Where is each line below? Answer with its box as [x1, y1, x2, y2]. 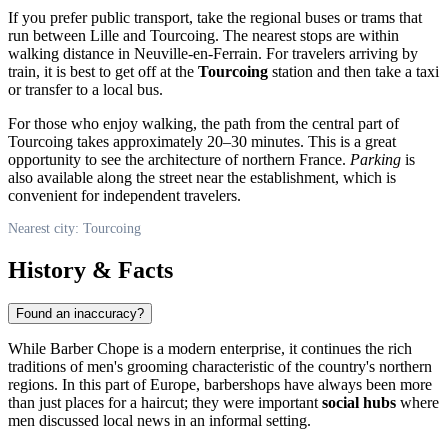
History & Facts [8, 256, 173, 283]
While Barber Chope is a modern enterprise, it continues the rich [8, 340, 412, 358]
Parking [350, 150, 401, 168]
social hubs [322, 394, 396, 412]
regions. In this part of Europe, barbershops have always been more [8, 376, 432, 394]
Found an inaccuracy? [16, 306, 144, 322]
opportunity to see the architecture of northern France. [8, 150, 350, 168]
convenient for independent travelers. [8, 186, 241, 204]
